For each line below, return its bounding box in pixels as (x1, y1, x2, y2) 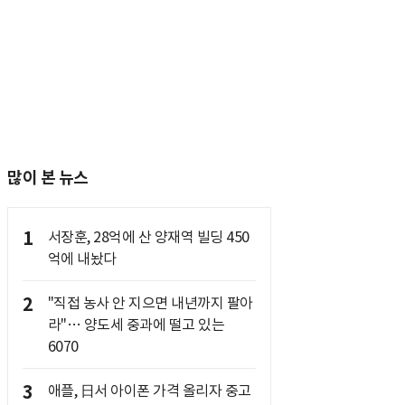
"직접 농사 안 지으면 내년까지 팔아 (47, 294, 253, 312)
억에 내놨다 (47, 250, 117, 268)
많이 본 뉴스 (7, 167, 89, 188)
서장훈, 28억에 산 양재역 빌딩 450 (47, 228, 250, 246)
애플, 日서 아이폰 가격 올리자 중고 (47, 381, 251, 400)
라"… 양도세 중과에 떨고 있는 (47, 316, 224, 334)
